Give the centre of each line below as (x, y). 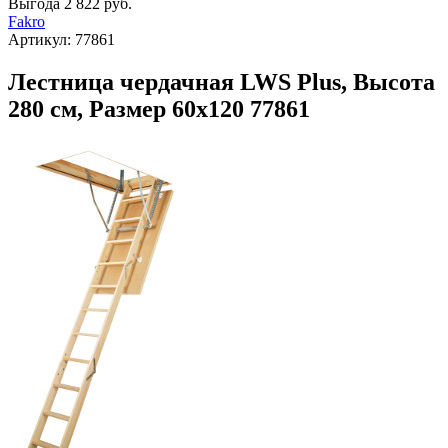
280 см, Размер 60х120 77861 (159, 108)
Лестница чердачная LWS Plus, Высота (221, 81)
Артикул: (41, 39)
